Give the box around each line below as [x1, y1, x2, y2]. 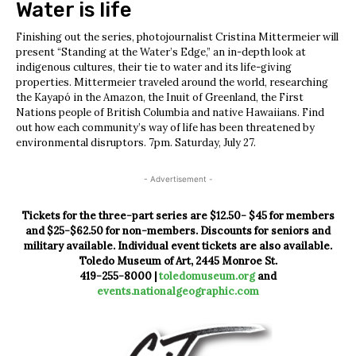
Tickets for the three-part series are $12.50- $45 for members [21, 209, 335, 223]
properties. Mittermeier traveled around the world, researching [16, 75, 328, 90]
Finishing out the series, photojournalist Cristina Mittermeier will [16, 30, 339, 44]
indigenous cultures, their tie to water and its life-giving [16, 60, 292, 75]
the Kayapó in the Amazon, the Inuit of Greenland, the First [16, 91, 304, 105]
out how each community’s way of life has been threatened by [16, 121, 315, 135]
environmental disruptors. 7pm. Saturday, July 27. [16, 136, 256, 150]
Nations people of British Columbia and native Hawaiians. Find [16, 106, 324, 120]
